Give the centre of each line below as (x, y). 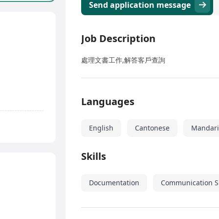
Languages (108, 102)
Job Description (118, 39)
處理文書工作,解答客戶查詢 (123, 60)
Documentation (114, 183)
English (101, 128)
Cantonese (152, 128)
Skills (94, 156)
